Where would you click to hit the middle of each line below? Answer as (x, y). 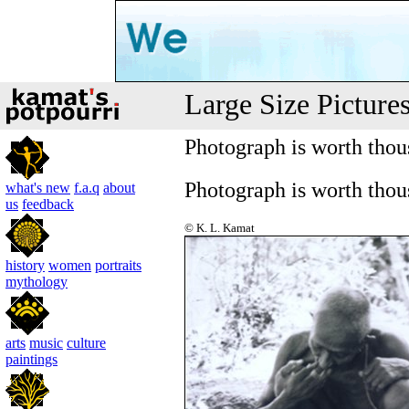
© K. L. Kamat (220, 227)
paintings (31, 359)
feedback (48, 204)
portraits (118, 265)
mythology (37, 282)
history (25, 265)
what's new (38, 188)
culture (86, 343)
